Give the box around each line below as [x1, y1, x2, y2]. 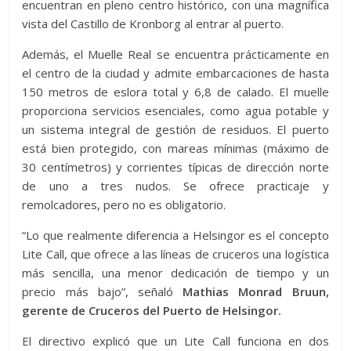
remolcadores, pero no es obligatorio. [22, 197, 226, 212]
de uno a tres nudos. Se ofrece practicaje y [22, 178, 329, 194]
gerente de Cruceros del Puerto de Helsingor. [22, 302, 282, 318]
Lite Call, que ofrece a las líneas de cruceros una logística [22, 246, 329, 262]
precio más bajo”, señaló [22, 284, 173, 299]
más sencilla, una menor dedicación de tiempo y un [22, 265, 329, 280]
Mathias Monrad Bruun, [173, 284, 329, 299]
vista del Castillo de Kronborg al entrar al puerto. [22, 16, 284, 31]
